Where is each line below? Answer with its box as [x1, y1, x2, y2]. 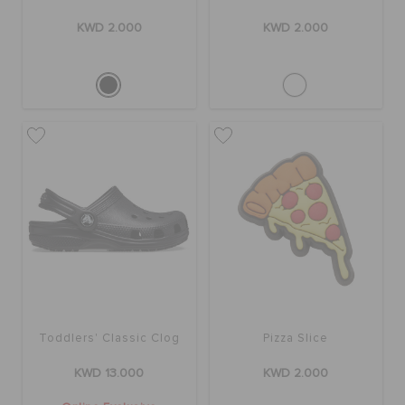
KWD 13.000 [74, 367, 145, 381]
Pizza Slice [263, 333, 329, 345]
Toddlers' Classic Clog [38, 333, 180, 345]
